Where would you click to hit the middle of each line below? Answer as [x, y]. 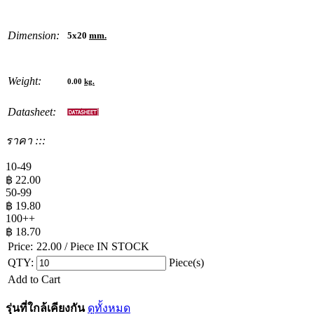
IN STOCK [123, 246]
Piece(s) [185, 262]
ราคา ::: [26, 140]
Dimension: [34, 35]
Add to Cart [34, 279]
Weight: [25, 81]
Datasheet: [32, 111]
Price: [20, 246]
